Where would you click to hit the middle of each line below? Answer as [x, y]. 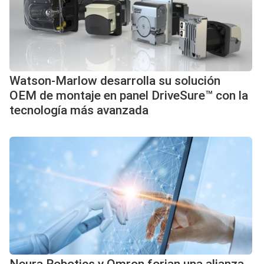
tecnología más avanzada [79, 110]
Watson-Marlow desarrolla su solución [115, 81]
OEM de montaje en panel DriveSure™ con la [129, 95]
